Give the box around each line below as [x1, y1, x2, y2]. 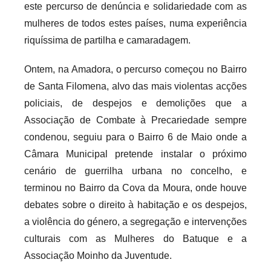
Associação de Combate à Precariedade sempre [24, 114, 247, 125]
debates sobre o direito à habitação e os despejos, [24, 199, 247, 210]
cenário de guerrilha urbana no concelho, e [24, 165, 247, 176]
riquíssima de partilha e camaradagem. [24, 34, 191, 45]
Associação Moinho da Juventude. [24, 250, 172, 261]
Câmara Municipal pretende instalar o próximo [24, 148, 247, 159]
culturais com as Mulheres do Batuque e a [24, 233, 247, 244]
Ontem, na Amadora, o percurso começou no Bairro [24, 64, 247, 74]
